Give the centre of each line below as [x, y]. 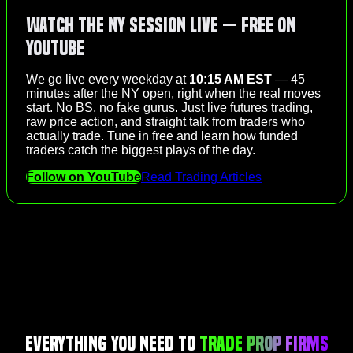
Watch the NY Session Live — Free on [161, 26]
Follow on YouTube [84, 177]
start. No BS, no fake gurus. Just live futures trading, [169, 108]
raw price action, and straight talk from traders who [165, 122]
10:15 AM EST [230, 80]
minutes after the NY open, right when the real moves [173, 94]
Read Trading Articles [201, 177]
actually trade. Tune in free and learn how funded [162, 136]
